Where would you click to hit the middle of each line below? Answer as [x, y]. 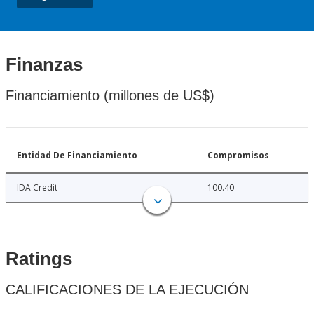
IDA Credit [37, 188]
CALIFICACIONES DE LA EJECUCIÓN [127, 290]
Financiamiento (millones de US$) [110, 96]
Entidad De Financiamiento [77, 156]
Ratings [39, 259]
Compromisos [238, 156]
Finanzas [44, 65]
